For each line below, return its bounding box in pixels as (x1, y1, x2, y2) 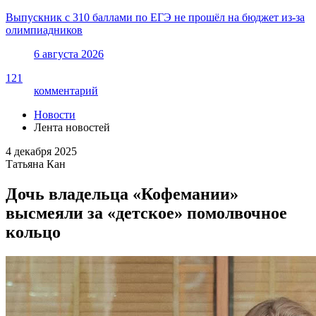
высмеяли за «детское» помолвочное (6, 203, 287, 222)
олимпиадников (6, 23, 83, 36)
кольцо (6, 222, 61, 241)
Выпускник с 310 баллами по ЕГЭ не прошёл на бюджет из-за (6, 11, 305, 23)
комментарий (34, 84, 98, 97)
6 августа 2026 (34, 47, 104, 60)
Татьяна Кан (6, 157, 66, 170)
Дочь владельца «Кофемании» (6, 184, 238, 203)
